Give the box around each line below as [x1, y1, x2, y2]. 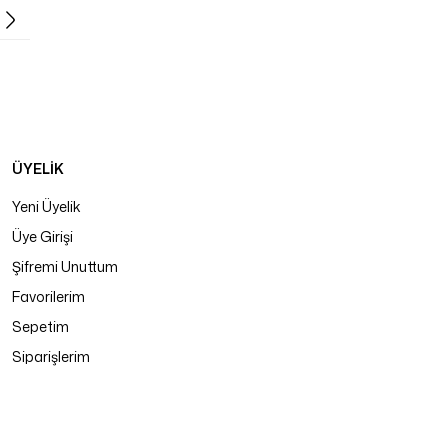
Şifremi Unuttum [12, 257, 118, 276]
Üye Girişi [12, 227, 73, 246]
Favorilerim [12, 287, 85, 306]
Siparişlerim [12, 347, 90, 366]
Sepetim [12, 317, 69, 336]
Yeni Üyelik [12, 197, 81, 216]
